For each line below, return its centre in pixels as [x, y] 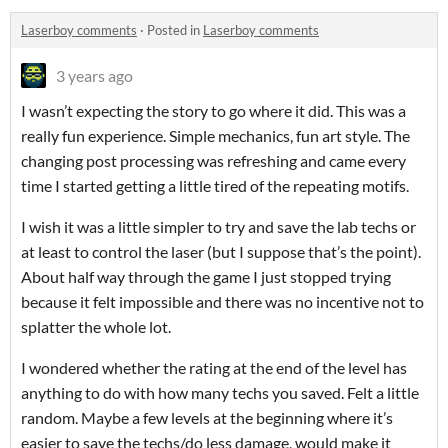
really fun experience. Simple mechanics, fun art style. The [215, 135]
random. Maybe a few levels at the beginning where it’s [207, 417]
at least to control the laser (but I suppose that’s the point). [221, 251]
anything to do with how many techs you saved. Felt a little [220, 392]
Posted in [175, 30]
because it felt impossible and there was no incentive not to [222, 301]
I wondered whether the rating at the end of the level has [214, 367]
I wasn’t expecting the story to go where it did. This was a [213, 110]
